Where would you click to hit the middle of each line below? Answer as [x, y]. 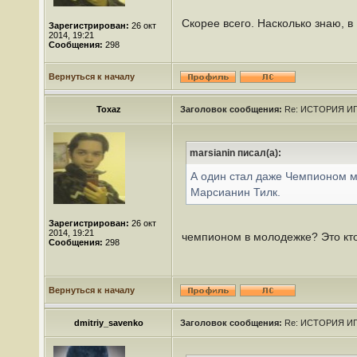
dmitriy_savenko [108, 323]
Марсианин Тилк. [235, 192]
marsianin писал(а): [235, 153]
